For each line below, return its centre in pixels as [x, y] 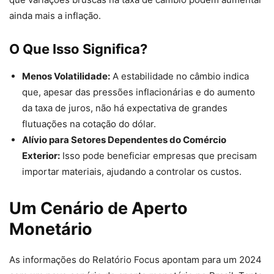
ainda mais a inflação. [55, 16]
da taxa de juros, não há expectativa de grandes [125, 108]
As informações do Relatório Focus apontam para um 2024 [135, 260]
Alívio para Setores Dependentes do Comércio [124, 140]
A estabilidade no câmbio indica [180, 76]
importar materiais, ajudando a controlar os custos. [132, 172]
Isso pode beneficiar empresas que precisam [158, 156]
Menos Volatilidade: [66, 76]
